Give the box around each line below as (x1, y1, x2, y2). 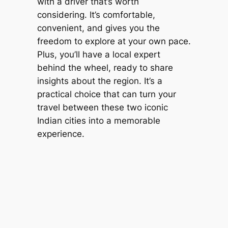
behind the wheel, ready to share (37, 62, 173, 73)
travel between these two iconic (37, 102, 168, 112)
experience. (37, 128, 84, 139)
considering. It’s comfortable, (37, 9, 155, 20)
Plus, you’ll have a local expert (37, 49, 160, 60)
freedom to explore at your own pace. (37, 36, 191, 46)
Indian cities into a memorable (37, 115, 160, 126)
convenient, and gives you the (37, 22, 160, 33)
